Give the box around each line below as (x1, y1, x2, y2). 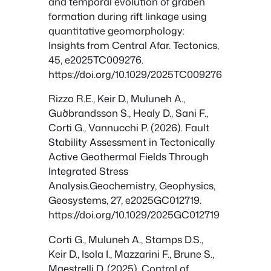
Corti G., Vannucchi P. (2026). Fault (48, 120, 209, 135)
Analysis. (48, 178, 90, 193)
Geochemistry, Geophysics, (90, 178, 215, 193)
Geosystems (48, 193, 106, 207)
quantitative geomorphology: (48, 23, 184, 38)
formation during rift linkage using (48, 8, 207, 23)
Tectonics (173, 38, 217, 52)
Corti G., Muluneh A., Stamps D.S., (48, 232, 203, 246)
